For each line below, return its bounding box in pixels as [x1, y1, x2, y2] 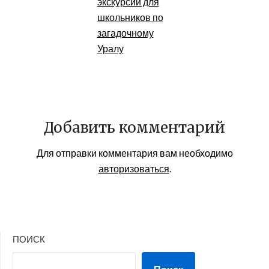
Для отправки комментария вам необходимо [36, 147, 233, 159]
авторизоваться [98, 162, 169, 174]
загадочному [97, 26, 154, 38]
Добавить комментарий [44, 118, 225, 137]
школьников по [97, 11, 163, 23]
